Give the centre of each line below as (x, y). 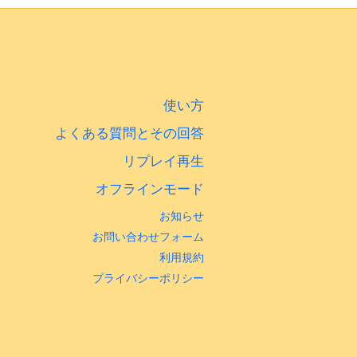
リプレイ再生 (163, 161)
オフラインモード (150, 189)
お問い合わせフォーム (148, 236)
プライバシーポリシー (148, 278)
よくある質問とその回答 (129, 133)
